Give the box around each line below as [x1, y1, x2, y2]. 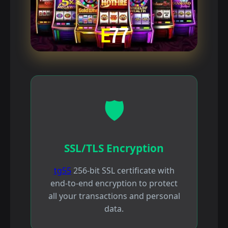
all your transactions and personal [48, 190, 180, 202]
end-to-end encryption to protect [50, 178, 178, 189]
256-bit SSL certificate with [71, 165, 175, 177]
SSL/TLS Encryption [64, 141, 164, 156]
